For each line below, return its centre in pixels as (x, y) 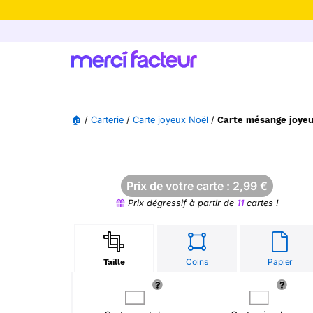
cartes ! (261, 203)
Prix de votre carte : (180, 186)
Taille (114, 262)
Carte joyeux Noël (170, 120)
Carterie (107, 120)
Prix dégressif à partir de (181, 203)
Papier (280, 262)
